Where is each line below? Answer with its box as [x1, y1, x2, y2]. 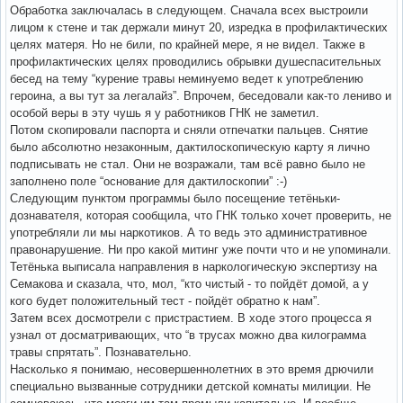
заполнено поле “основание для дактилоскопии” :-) [10, 174, 287, 188]
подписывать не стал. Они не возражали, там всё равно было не [10, 157, 365, 171]
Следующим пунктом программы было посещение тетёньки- [10, 191, 340, 205]
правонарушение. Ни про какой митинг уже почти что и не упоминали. [10, 242, 391, 256]
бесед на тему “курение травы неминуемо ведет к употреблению [10, 71, 363, 85]
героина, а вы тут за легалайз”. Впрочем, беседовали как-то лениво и [10, 88, 391, 103]
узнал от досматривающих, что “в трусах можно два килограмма [10, 327, 366, 342]
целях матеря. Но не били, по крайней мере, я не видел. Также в [10, 37, 365, 51]
